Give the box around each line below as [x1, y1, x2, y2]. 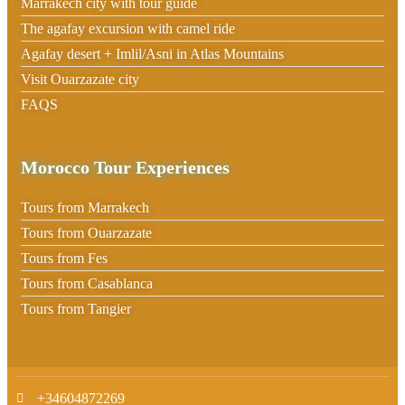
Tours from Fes [21, 250, 108, 266]
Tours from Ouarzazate [21, 224, 152, 240]
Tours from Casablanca [21, 275, 153, 291]
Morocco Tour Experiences [21, 156, 230, 177]
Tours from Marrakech [21, 199, 149, 215]
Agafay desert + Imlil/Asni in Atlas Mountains [21, 45, 284, 61]
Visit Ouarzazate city [21, 71, 139, 87]
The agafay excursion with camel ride [21, 20, 235, 36]
